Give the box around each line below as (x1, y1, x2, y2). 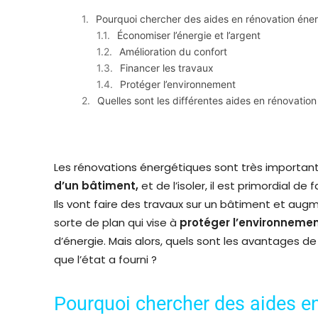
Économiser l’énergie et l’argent (117, 28, 261, 41)
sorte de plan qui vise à (54, 214, 180, 230)
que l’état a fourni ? (54, 251, 157, 267)
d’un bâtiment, (54, 177, 141, 193)
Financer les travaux (120, 61, 214, 74)
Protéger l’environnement (120, 77, 236, 90)
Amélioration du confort (119, 45, 227, 57)
